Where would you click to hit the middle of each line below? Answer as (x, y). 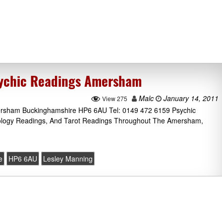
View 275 (115, 98)
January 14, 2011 (190, 98)
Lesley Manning (68, 159)
